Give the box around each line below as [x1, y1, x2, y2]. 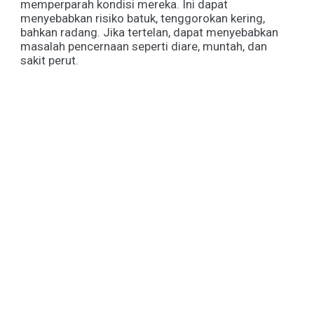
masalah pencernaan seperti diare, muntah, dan [20, 39, 267, 53]
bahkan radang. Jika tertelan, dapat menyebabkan [20, 25, 278, 39]
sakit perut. [20, 53, 78, 67]
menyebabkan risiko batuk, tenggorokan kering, [20, 11, 265, 25]
